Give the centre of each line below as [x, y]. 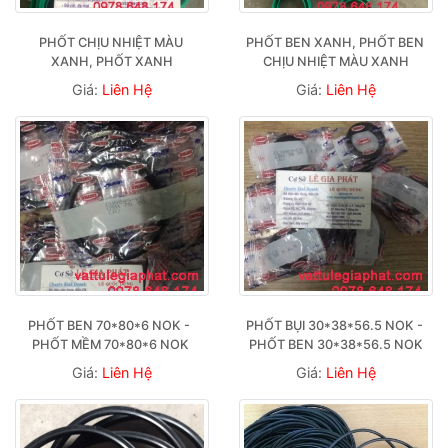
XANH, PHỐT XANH [112, 61]
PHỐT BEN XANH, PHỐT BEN [334, 42]
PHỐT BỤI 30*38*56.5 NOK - [334, 325]
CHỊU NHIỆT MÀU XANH [336, 61]
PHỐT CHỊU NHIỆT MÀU [110, 42]
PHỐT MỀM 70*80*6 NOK [112, 344]
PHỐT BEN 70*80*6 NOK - [109, 325]
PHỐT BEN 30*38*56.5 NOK [336, 344]
